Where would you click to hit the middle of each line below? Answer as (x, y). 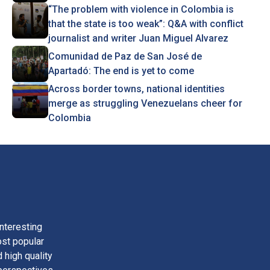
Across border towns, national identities (136, 89)
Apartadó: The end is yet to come (121, 71)
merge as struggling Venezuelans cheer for (145, 103)
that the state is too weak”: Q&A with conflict (146, 24)
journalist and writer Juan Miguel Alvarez (138, 38)
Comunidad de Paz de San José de (125, 56)
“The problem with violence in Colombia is (141, 9)
